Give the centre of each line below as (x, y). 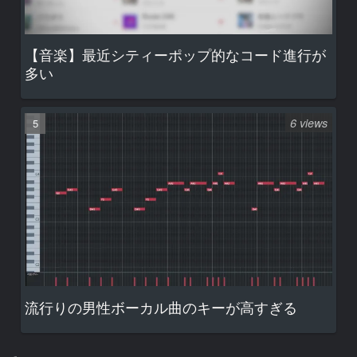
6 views (309, 123)
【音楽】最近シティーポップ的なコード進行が (175, 55)
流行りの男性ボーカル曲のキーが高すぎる (161, 306)
